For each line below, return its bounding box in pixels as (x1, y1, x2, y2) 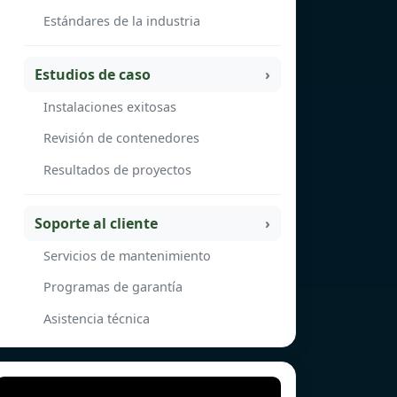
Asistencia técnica (43, 309, 150, 327)
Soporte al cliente (35, 214, 158, 234)
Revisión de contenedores (43, 129, 199, 147)
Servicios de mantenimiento (43, 246, 211, 264)
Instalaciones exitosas (43, 97, 176, 115)
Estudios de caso (35, 65, 151, 85)
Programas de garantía (43, 278, 183, 296)
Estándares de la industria (43, 12, 200, 29)
